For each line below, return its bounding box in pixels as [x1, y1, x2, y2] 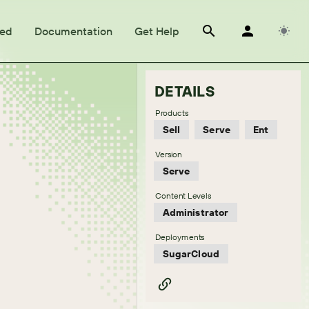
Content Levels [155, 190, 212, 201]
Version [155, 149, 183, 159]
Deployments [155, 232, 205, 242]
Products [155, 108, 189, 118]
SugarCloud [162, 248, 219, 260]
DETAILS [154, 82, 215, 101]
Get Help [134, 23, 179, 38]
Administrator [162, 206, 229, 219]
